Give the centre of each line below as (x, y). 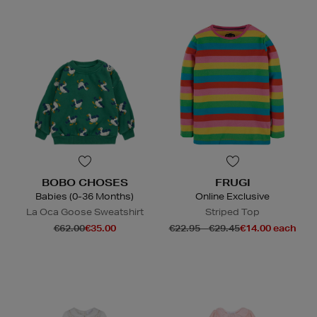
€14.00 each (268, 229)
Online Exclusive (232, 197)
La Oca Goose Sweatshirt (85, 212)
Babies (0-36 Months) (85, 197)
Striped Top (232, 212)
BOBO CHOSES (85, 183)
